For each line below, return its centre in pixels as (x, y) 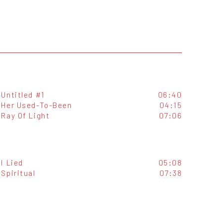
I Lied (12, 162)
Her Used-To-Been (37, 105)
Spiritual (18, 172)
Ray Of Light (26, 115)
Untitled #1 (23, 95)
